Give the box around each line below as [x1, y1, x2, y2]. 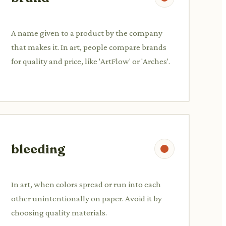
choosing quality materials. [11, 207, 107, 217]
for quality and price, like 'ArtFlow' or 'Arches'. [11, 56, 170, 66]
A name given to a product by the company [11, 28, 162, 38]
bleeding [11, 141, 65, 156]
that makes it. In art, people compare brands [11, 42, 166, 52]
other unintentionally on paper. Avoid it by [11, 193, 162, 203]
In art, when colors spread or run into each [11, 179, 161, 189]
